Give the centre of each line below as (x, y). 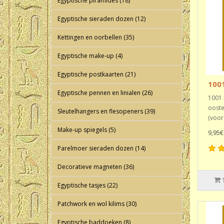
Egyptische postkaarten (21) (96, 74)
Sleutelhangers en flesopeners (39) (106, 111)
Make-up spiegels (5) (86, 130)
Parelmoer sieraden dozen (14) (101, 148)
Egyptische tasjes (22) (87, 185)
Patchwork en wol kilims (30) (97, 204)
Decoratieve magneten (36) (96, 167)
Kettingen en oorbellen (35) (96, 37)
